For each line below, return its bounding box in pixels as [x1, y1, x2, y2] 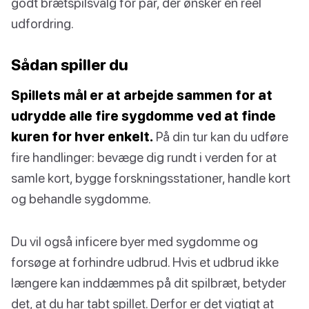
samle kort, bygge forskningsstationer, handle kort [11, 169, 290, 186]
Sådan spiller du [11, 54, 128, 74]
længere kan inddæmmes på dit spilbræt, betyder [11, 274, 286, 290]
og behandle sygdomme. [11, 190, 151, 206]
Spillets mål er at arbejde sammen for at [11, 86, 272, 103]
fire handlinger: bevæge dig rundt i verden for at [11, 148, 277, 165]
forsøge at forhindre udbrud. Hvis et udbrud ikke [11, 253, 279, 270]
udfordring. [11, 14, 74, 31]
